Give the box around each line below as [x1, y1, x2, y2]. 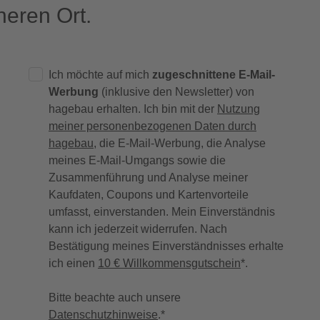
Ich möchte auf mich [49, 69, 152, 81]
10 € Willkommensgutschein [98, 257, 241, 270]
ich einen [49, 257, 98, 270]
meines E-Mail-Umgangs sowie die [49, 154, 226, 167]
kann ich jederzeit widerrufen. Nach [49, 223, 227, 236]
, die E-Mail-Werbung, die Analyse [94, 137, 266, 150]
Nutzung [217, 103, 260, 116]
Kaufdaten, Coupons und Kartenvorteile [49, 189, 249, 201]
